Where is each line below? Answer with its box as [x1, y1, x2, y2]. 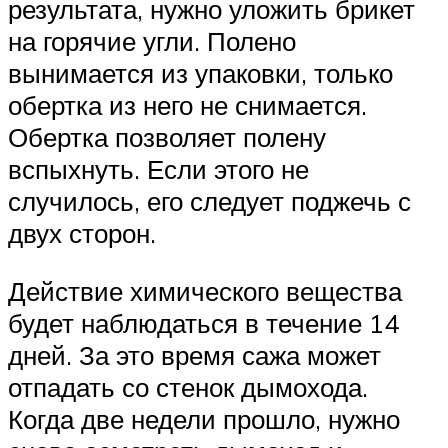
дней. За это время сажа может [8, 339, 381, 371]
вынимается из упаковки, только [8, 57, 393, 90]
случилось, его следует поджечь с [8, 185, 411, 218]
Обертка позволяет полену [8, 121, 326, 154]
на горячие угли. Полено [8, 25, 296, 58]
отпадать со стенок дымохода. [8, 371, 368, 403]
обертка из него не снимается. [8, 89, 367, 122]
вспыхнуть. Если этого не [8, 153, 309, 186]
